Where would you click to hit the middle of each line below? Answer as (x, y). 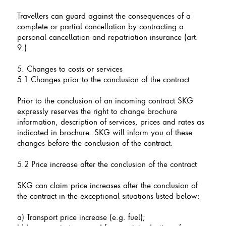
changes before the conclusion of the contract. (95, 143)
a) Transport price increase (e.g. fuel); (81, 217)
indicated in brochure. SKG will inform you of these (104, 132)
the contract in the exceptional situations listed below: (108, 195)
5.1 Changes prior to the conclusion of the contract (103, 79)
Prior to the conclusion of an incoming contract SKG (105, 100)
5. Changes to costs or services (70, 68)
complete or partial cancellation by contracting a (100, 26)
